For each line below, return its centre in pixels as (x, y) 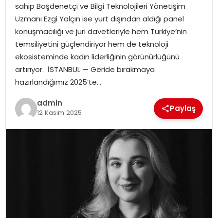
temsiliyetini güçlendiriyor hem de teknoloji (91, 44)
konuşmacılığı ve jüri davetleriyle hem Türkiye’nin (101, 32)
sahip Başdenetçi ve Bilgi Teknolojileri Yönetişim (100, 6)
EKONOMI (29, 126)
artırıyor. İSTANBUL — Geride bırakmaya (85, 70)
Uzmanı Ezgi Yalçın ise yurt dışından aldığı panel (99, 19)
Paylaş (183, 109)
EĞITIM (25, 50)
